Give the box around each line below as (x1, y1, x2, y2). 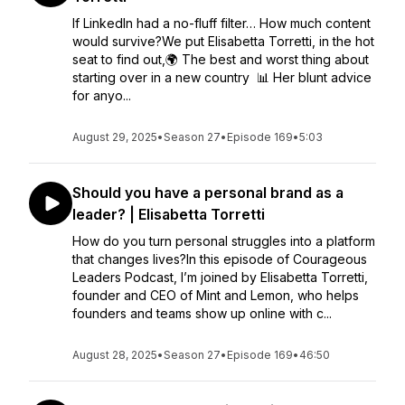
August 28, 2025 (72, 348, 157, 362)
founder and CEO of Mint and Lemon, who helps (72, 287, 359, 303)
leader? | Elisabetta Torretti (72, 205, 265, 223)
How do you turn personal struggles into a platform (72, 233, 375, 249)
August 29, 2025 (72, 130, 157, 144)
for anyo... (72, 88, 131, 103)
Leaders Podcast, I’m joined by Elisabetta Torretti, (72, 269, 368, 285)
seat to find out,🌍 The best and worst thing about (72, 52, 369, 67)
